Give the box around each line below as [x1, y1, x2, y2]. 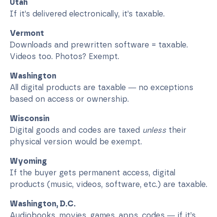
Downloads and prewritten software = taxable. [10, 40, 188, 49]
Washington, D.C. [10, 199, 76, 208]
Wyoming [10, 156, 47, 166]
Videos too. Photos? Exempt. [10, 51, 119, 61]
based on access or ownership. [10, 94, 129, 104]
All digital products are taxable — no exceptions [10, 82, 193, 92]
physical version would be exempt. [10, 137, 142, 146]
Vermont [10, 28, 44, 38]
